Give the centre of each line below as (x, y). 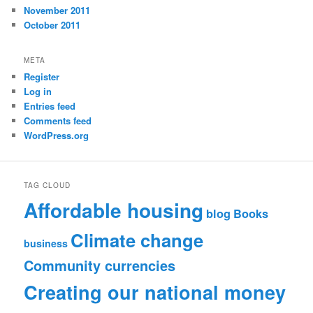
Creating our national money (155, 292)
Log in (38, 91)
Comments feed (58, 120)
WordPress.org (57, 135)
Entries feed (50, 105)
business (46, 243)
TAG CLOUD (48, 185)
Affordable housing (114, 210)
